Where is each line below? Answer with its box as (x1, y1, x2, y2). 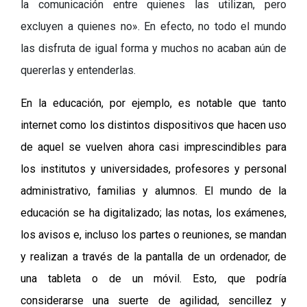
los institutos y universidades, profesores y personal (21, 162, 286, 175)
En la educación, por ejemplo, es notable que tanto (21, 97, 286, 110)
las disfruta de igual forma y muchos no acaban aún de (21, 42, 286, 55)
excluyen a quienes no (21, 20, 132, 33)
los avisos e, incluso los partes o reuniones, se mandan (21, 228, 286, 241)
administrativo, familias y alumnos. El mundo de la (21, 184, 286, 197)
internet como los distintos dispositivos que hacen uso (21, 119, 286, 132)
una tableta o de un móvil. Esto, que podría (21, 272, 286, 285)
